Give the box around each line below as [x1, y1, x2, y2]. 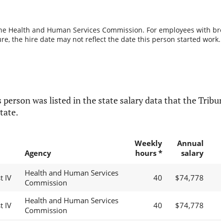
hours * [135, 148, 162, 158]
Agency [24, 148, 51, 158]
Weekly [134, 138, 162, 148]
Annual [177, 138, 204, 148]
